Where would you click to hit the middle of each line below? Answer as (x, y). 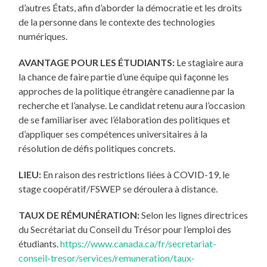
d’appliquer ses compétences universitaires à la (113, 134)
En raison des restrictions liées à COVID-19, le (136, 175)
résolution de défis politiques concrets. (97, 148)
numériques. (43, 36)
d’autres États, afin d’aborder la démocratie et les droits (131, 8)
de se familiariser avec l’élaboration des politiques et (125, 120)
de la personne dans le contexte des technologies (117, 22)
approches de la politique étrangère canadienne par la (127, 91)
